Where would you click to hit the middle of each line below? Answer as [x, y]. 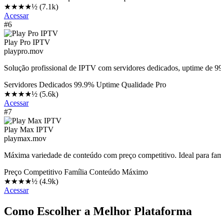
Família [76, 172]
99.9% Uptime [97, 84]
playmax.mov [25, 138]
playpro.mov [24, 51]
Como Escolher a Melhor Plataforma [98, 211]
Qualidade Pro [144, 84]
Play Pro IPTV [27, 42]
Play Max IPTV [29, 129]
